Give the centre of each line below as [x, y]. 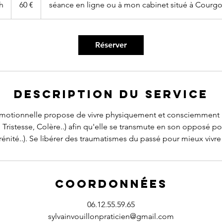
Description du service [111, 94]
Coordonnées [111, 184]
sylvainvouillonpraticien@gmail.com [111, 216]
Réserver [111, 45]
